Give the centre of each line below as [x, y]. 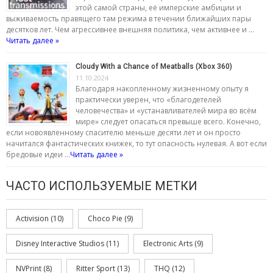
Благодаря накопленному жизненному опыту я [162, 88]
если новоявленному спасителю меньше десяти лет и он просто [123, 132]
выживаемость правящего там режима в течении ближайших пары [129, 18]
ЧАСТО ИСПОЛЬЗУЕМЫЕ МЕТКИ [102, 186]
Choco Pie [105, 218]
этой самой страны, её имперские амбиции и [158, 7]
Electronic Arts [168, 243]
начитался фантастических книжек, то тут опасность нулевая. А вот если [136, 143]
